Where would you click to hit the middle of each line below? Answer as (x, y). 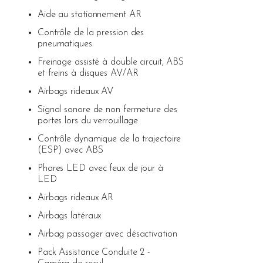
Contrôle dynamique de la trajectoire (109, 139)
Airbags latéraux (69, 216)
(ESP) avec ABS (70, 150)
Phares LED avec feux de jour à (100, 168)
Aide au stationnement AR (89, 14)
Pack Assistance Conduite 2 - (94, 252)
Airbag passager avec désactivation (107, 234)
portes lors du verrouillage (88, 121)
